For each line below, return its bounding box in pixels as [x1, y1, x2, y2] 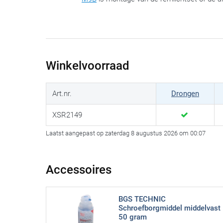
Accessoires [46, 163, 111, 177]
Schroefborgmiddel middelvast [118, 204, 221, 213]
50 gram [118, 213, 147, 222]
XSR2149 [52, 111, 82, 120]
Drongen [171, 89, 199, 99]
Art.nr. [52, 89, 72, 99]
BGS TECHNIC [118, 195, 166, 204]
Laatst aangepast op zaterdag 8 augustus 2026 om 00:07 [46, 129, 206, 137]
